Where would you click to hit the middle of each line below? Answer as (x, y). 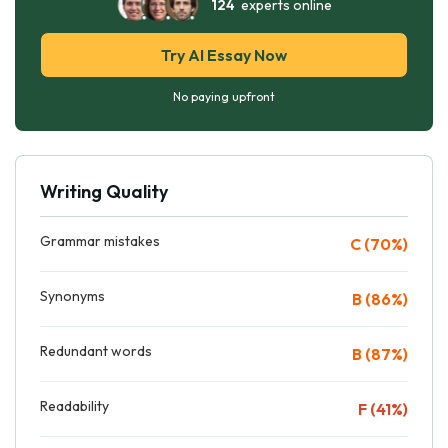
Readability (74, 405)
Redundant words (96, 350)
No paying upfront (224, 96)
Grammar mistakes (100, 240)
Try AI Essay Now (224, 54)
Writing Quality (104, 191)
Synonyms (72, 295)
